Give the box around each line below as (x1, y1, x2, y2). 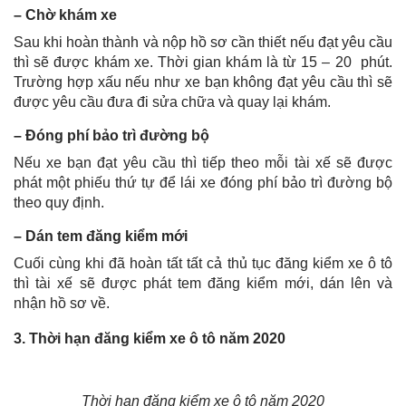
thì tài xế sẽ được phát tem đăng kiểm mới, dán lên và (14, 275, 392, 291)
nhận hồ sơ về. (14, 295, 110, 311)
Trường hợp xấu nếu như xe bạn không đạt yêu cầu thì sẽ (14, 73, 392, 90)
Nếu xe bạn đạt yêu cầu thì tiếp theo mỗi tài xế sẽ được (14, 154, 392, 170)
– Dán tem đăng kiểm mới (14, 227, 188, 244)
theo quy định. (14, 194, 104, 210)
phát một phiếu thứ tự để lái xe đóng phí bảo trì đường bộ (14, 174, 392, 190)
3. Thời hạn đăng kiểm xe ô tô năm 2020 (14, 330, 285, 346)
